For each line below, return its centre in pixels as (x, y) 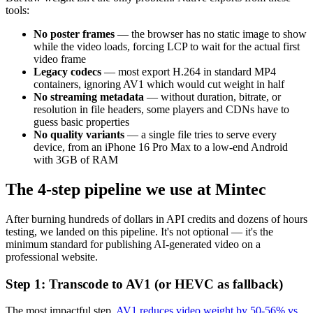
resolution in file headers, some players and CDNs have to (161, 110)
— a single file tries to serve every (201, 135)
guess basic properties (81, 122)
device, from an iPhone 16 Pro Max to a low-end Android (161, 147)
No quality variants (79, 135)
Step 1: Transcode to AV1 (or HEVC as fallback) (144, 284)
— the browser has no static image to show (211, 34)
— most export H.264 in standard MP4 (189, 72)
